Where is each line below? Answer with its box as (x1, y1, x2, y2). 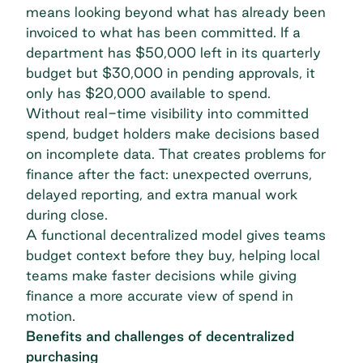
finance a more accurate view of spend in (26, 288, 293, 304)
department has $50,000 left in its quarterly (26, 45, 321, 61)
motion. (26, 308, 75, 324)
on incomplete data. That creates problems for (26, 146, 326, 162)
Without (26, 105, 84, 122)
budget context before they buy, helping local (26, 247, 320, 263)
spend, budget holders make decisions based (26, 126, 319, 142)
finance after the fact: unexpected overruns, (26, 166, 312, 182)
